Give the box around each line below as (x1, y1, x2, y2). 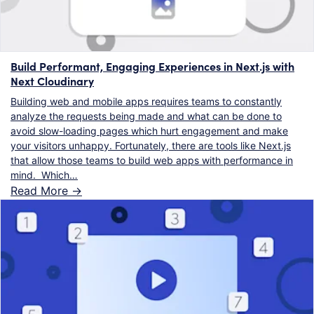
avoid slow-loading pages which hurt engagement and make (11, 125, 288, 137)
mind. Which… (11, 169, 78, 182)
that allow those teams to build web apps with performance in (11, 154, 293, 167)
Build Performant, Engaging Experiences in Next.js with (11, 58, 294, 74)
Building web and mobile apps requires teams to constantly (11, 95, 282, 108)
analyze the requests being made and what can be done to (11, 110, 282, 123)
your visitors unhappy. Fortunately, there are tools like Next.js (11, 139, 291, 152)
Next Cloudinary (11, 73, 94, 89)
